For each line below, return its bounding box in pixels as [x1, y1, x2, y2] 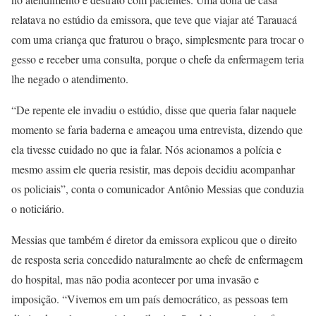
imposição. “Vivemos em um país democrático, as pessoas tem [11, 291, 288, 306]
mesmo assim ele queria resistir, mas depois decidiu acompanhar [11, 161, 295, 176]
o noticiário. [11, 200, 64, 216]
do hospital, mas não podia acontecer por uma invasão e [11, 271, 259, 286]
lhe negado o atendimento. [11, 71, 128, 86]
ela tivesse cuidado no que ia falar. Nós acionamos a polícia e [11, 141, 281, 157]
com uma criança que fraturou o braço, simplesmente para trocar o [11, 31, 304, 47]
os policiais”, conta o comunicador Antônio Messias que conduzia [11, 181, 304, 196]
